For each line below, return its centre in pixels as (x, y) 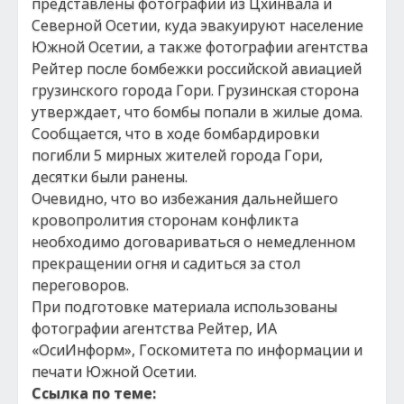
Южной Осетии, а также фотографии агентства (200, 47)
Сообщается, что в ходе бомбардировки (175, 133)
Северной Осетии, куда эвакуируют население (197, 25)
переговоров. (80, 285)
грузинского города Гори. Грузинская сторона (195, 90)
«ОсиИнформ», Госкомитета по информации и (197, 350)
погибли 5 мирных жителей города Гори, (177, 155)
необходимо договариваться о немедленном (193, 242)
